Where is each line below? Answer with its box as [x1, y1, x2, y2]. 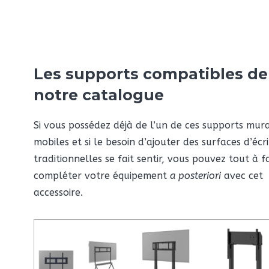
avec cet [221, 169, 263, 181]
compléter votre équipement [34, 169, 170, 181]
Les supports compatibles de [34, 64, 268, 83]
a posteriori [170, 169, 221, 181]
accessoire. [34, 186, 83, 198]
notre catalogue [34, 85, 164, 104]
